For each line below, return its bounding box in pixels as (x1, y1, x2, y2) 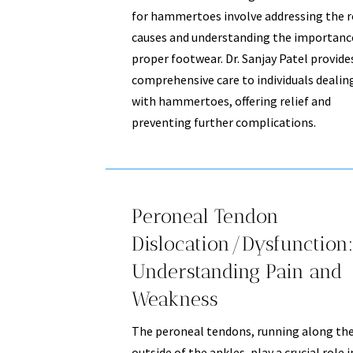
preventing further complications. (131, 113, 316, 130)
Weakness (131, 287, 218, 311)
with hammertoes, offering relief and (131, 92, 331, 109)
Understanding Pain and (131, 259, 342, 284)
